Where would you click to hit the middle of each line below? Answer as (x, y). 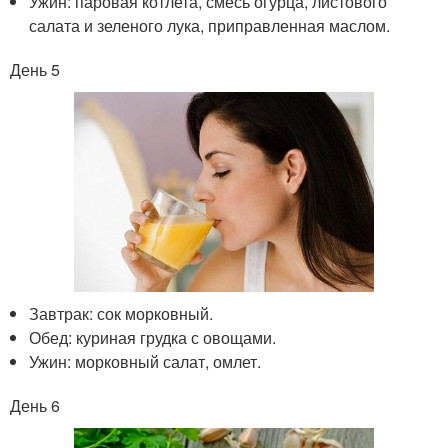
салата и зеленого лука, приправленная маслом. (210, 25)
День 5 (35, 69)
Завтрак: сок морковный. (121, 313)
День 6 (35, 405)
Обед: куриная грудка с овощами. (153, 337)
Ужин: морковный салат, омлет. (145, 361)
